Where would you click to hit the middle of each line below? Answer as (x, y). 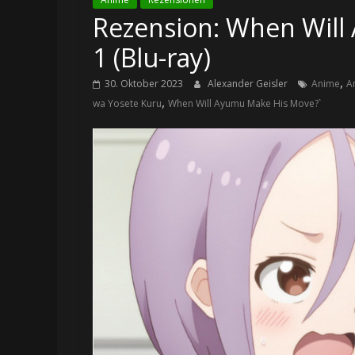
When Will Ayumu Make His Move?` (244, 104)
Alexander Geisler (249, 84)
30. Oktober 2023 (144, 84)
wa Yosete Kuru (127, 104)
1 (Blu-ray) (152, 58)
